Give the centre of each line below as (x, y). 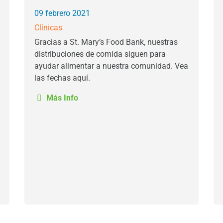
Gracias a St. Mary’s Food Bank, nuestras (106, 42)
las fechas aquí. (62, 78)
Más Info (61, 98)
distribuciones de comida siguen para (100, 54)
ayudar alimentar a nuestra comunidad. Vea (111, 66)
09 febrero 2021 (62, 13)
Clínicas (48, 28)
